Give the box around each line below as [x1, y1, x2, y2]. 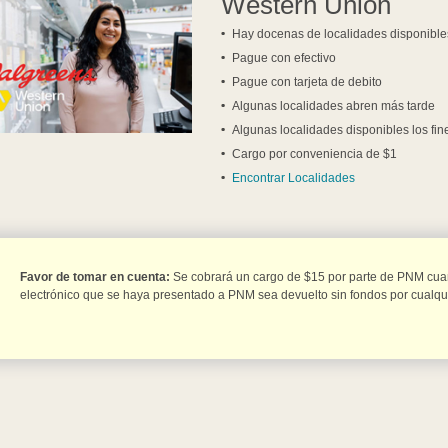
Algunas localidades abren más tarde [232, 99, 436, 114]
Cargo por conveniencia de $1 [232, 147, 398, 162]
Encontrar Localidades [232, 171, 356, 186]
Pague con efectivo [232, 51, 337, 66]
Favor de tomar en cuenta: [20, 270, 171, 285]
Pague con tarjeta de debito [232, 75, 383, 90]
